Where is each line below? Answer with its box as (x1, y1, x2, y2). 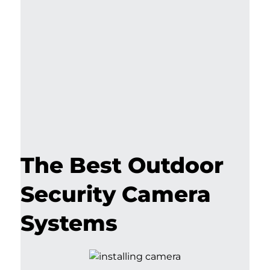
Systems (20, 210, 118, 237)
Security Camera (20, 181, 211, 208)
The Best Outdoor (20, 152, 224, 179)
